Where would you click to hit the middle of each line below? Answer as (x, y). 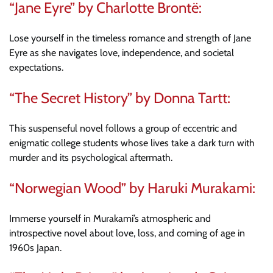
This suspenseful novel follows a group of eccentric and (123, 128)
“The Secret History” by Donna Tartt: (120, 97)
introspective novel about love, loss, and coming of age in (127, 233)
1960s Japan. (35, 247)
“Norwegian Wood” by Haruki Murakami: (132, 188)
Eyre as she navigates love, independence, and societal (122, 52)
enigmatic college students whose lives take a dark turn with (132, 143)
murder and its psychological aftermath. (91, 157)
